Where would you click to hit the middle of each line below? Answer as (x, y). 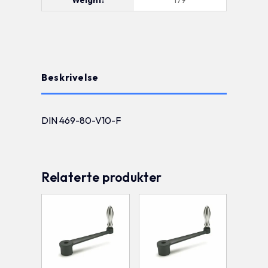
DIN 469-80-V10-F (81, 120)
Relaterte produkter (102, 177)
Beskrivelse (70, 77)
